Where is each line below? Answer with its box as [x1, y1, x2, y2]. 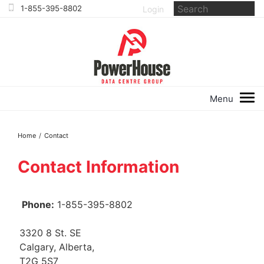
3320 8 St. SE [19, 226, 81, 239]
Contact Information [18, 156, 179, 177]
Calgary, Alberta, [19, 240, 94, 253]
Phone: [19, 198, 54, 210]
